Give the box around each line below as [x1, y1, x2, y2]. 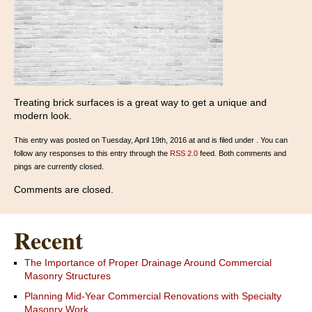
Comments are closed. [14, 184, 114, 196]
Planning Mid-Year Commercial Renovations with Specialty [24, 290, 281, 302]
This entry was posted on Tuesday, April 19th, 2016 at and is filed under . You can [14, 136, 288, 145]
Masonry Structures [24, 270, 111, 282]
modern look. [14, 110, 72, 122]
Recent [14, 223, 83, 258]
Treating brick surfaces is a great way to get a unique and [14, 97, 267, 109]
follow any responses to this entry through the [14, 149, 170, 158]
